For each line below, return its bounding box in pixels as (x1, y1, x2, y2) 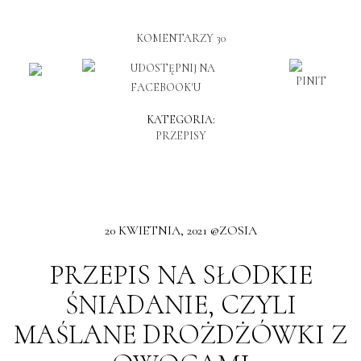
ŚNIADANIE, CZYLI (64, 288, 297, 322)
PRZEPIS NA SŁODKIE (48, 258, 313, 292)
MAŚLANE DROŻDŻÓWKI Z (14, 317, 347, 351)
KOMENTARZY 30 (135, 31, 226, 45)
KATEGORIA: (146, 112, 215, 127)
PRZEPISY (155, 128, 206, 143)
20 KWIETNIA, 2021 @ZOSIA (104, 222, 257, 239)
